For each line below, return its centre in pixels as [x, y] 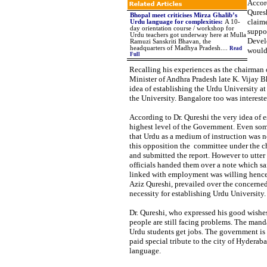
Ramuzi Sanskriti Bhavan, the [170, 41]
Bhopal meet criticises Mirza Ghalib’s [183, 15]
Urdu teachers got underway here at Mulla [188, 35]
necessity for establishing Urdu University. [197, 193]
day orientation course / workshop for [182, 28]
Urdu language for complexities [175, 22]
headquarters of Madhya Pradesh [175, 48]
